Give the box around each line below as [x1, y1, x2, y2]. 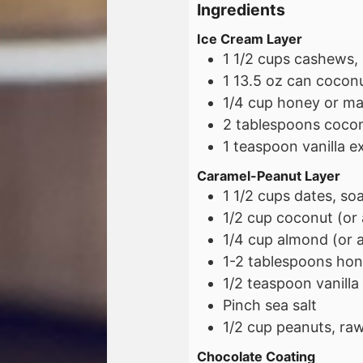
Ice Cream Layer [197, 31, 302, 48]
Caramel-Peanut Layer [197, 167, 340, 184]
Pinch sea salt [223, 296, 317, 314]
